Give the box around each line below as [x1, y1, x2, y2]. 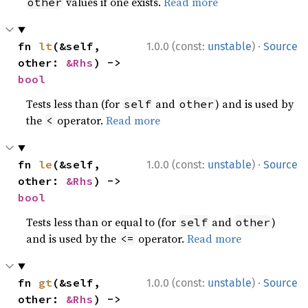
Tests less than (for [26, 96, 123, 111]
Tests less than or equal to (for [26, 214, 179, 230]
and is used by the [26, 231, 120, 246]
